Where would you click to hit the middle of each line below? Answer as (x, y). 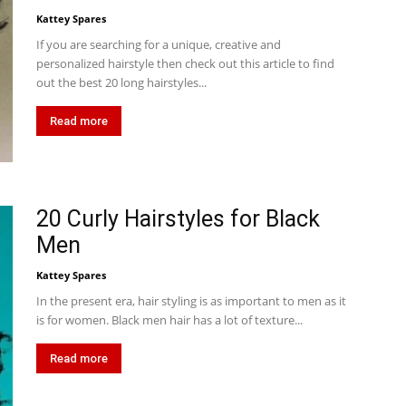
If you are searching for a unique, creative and (159, 44)
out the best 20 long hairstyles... (121, 82)
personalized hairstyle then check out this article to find (185, 63)
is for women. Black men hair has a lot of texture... (169, 320)
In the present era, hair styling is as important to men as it (191, 301)
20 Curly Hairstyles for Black (178, 219)
